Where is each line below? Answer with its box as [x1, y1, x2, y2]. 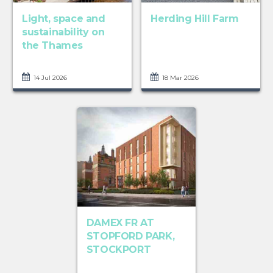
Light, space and [21, 13, 105, 25]
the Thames [21, 40, 83, 52]
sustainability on [21, 26, 105, 38]
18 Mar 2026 [160, 74, 199, 82]
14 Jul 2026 [31, 74, 67, 82]
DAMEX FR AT [86, 217, 154, 229]
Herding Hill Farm [151, 13, 239, 25]
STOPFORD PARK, [86, 230, 175, 243]
